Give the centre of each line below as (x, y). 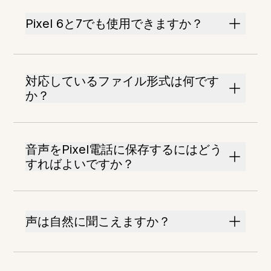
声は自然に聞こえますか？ (98, 221)
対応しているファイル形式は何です (122, 81)
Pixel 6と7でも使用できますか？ (115, 24)
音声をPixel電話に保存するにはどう (124, 149)
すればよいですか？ (80, 164)
